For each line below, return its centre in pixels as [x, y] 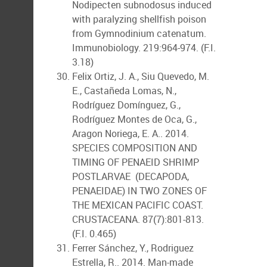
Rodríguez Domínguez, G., [126, 105]
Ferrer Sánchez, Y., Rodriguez [133, 248]
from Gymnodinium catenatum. [139, 33]
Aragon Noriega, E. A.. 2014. [131, 133]
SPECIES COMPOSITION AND [135, 148]
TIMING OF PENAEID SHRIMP [136, 162]
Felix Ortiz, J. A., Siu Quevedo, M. [141, 76]
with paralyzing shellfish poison [139, 19]
